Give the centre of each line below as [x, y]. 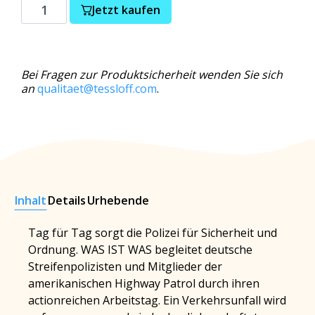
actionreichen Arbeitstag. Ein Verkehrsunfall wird [157, 300]
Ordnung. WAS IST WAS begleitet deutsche [140, 249]
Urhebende [118, 200]
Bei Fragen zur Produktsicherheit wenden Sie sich [152, 75]
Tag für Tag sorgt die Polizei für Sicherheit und [153, 232]
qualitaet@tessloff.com [97, 89]
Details [67, 200]
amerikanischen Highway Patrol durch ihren [144, 283]
